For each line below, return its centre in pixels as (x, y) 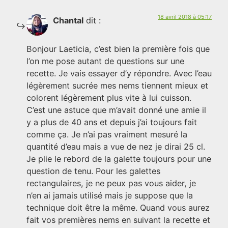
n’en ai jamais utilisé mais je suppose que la (110, 196)
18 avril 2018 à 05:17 (185, 17)
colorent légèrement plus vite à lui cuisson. (109, 98)
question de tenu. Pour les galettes (93, 171)
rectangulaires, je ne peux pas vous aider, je (111, 183)
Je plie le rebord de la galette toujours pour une (119, 159)
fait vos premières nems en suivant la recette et (118, 220)
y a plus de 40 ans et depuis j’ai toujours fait (112, 122)
